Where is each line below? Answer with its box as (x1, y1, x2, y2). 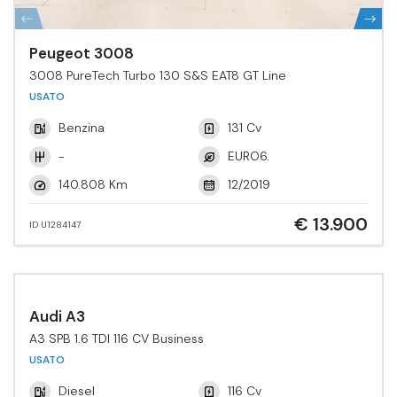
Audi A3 (29, 307, 85, 326)
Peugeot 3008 (29, 43, 134, 63)
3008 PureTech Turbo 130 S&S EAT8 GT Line (29, 67, 286, 83)
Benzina (58, 119, 105, 136)
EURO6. (228, 147, 269, 164)
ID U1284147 (29, 218, 81, 230)
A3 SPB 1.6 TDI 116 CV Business (29, 331, 204, 346)
